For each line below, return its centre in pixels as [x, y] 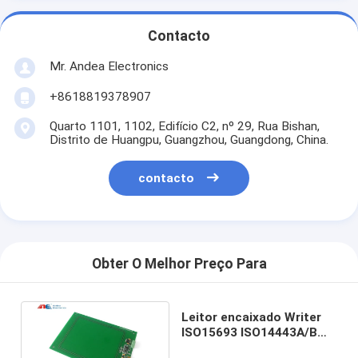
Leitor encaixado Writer [252, 317]
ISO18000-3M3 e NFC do [253, 347]
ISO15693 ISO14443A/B [250, 332]
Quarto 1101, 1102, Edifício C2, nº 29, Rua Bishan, [184, 126]
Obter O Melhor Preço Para [179, 264]
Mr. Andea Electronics [109, 66]
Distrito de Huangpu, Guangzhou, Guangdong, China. [189, 139]
